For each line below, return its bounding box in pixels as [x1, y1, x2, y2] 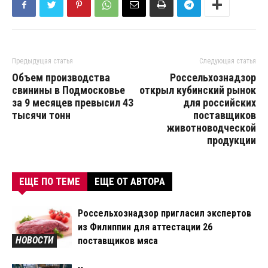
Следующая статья [199, 57, 256, 66]
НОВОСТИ [16, 234, 53, 246]
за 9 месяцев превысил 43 [12, 96, 133, 109]
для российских [183, 96, 256, 109]
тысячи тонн [12, 109, 71, 122]
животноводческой [166, 121, 256, 135]
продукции [207, 134, 256, 147]
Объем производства [12, 71, 110, 84]
